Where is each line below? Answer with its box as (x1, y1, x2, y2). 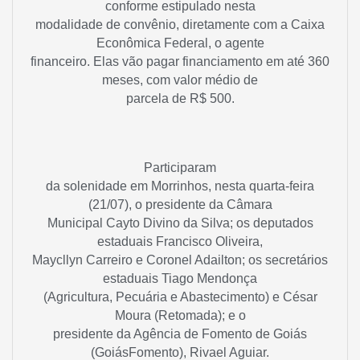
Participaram (144, 160, 216, 174)
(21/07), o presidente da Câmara (88, 197, 272, 211)
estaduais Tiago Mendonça (103, 271, 257, 285)
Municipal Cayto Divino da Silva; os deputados (47, 215, 313, 230)
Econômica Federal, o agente (96, 36, 264, 51)
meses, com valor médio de (102, 73, 258, 88)
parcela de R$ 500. (125, 92, 235, 106)
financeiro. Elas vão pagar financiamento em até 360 (31, 55, 329, 69)
